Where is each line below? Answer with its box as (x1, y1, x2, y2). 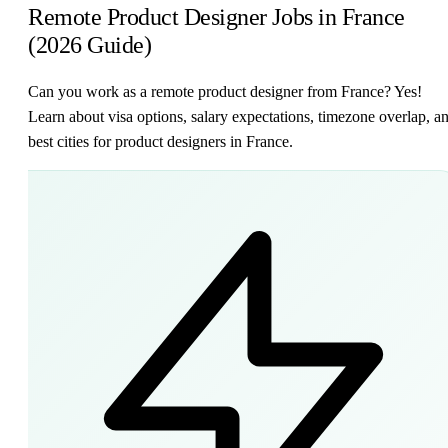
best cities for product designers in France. (28, 132, 293, 150)
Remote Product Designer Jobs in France (28, 3, 405, 30)
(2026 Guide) (28, 31, 152, 58)
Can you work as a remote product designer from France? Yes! (28, 82, 422, 100)
